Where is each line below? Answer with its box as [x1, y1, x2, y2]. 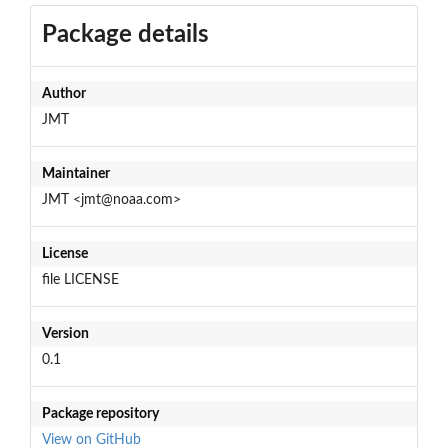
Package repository [41, 406, 159, 421]
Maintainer [41, 166, 110, 181]
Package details [41, 22, 209, 47]
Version [41, 326, 89, 341]
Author [41, 86, 86, 101]
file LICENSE [41, 272, 119, 287]
